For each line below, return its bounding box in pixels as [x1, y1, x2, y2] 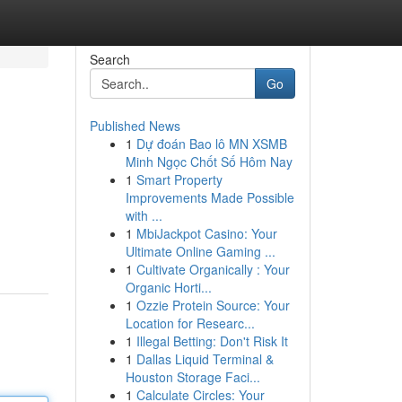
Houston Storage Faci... [125, 368, 260, 386]
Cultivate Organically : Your [135, 260, 290, 278]
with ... [125, 206, 162, 224]
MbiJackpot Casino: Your [135, 224, 277, 242]
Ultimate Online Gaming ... [125, 242, 275, 260]
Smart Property [135, 170, 223, 188]
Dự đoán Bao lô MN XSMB [135, 135, 287, 153]
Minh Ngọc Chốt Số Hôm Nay [125, 153, 293, 170]
